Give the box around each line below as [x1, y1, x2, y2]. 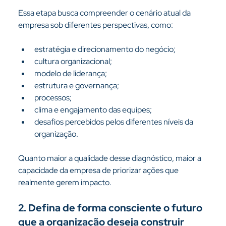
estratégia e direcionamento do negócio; [34, 44, 176, 54]
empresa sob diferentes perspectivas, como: [18, 20, 173, 30]
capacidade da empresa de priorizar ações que [18, 165, 180, 176]
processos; [34, 92, 72, 103]
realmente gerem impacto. [18, 177, 111, 188]
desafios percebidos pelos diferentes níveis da [34, 117, 195, 127]
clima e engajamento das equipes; [34, 104, 152, 115]
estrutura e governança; [34, 80, 119, 91]
